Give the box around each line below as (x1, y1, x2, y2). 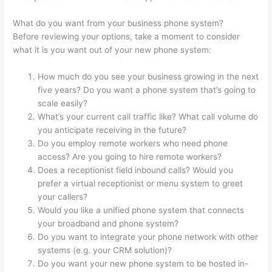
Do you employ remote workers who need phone (38, 138, 228, 149)
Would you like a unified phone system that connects (38, 205, 245, 216)
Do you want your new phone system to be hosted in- (38, 259, 249, 269)
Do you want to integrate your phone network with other (38, 232, 259, 242)
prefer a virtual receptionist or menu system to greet (38, 178, 243, 189)
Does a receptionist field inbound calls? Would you (38, 165, 234, 175)
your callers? (38, 192, 88, 202)
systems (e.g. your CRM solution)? (38, 245, 172, 256)
